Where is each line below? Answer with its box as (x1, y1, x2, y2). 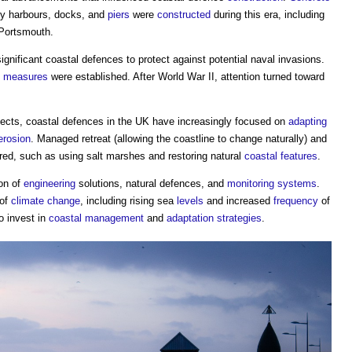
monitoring (227, 177, 274, 189)
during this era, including (211, 8, 324, 20)
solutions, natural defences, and (75, 177, 227, 189)
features (280, 149, 317, 162)
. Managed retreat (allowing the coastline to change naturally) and (31, 132, 327, 145)
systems (277, 177, 317, 189)
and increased (203, 194, 273, 207)
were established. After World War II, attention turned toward (48, 70, 324, 82)
